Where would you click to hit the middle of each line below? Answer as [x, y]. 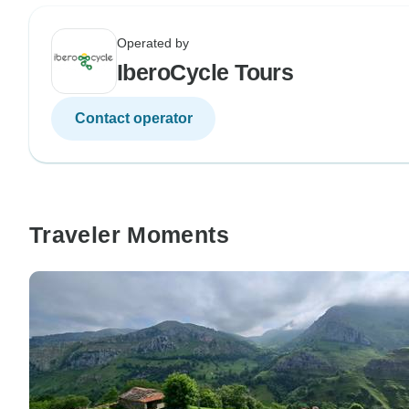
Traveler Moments [129, 234]
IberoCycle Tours [205, 72]
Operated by [153, 42]
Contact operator [133, 118]
